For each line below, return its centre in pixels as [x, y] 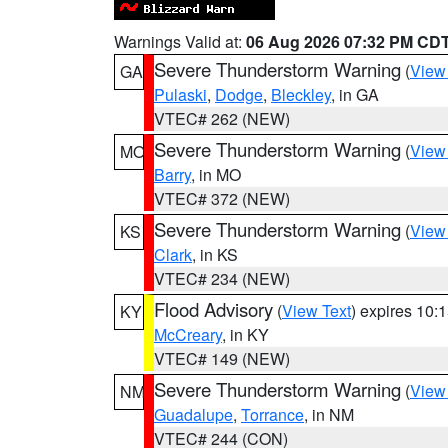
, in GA [355, 94]
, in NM [329, 414]
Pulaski [180, 94]
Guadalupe [193, 414]
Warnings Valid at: [180, 41]
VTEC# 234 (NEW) [222, 278]
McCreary [188, 334]
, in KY [245, 334]
